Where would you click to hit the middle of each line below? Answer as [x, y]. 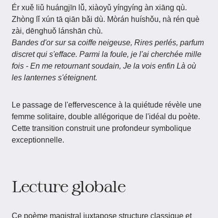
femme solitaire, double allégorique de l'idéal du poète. [106, 117]
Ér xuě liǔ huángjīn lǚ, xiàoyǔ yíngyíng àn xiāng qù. [99, 8]
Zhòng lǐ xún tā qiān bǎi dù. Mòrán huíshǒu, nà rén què [106, 19]
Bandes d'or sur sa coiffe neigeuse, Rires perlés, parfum [108, 43]
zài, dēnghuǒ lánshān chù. [57, 31]
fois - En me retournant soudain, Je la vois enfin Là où [104, 66]
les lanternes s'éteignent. [54, 78]
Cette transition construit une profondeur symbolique [101, 128]
